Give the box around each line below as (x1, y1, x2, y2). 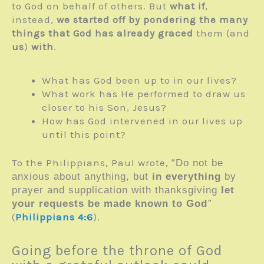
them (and (193, 27, 250, 39)
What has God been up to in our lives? (42, 74, 237, 86)
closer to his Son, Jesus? (42, 101, 167, 113)
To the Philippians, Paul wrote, (12, 157, 171, 169)
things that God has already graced (12, 27, 193, 39)
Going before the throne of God (12, 242, 222, 259)
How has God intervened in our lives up (42, 114, 243, 127)
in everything (152, 171, 221, 183)
